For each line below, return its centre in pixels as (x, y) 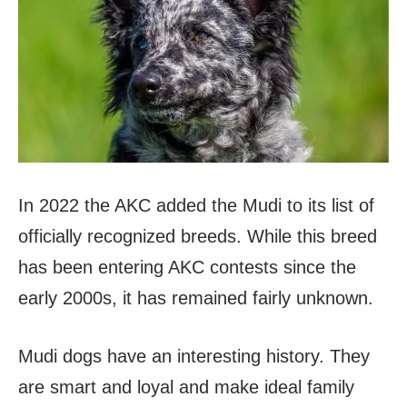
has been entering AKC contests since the (187, 268)
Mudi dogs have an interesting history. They (194, 357)
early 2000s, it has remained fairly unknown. (196, 298)
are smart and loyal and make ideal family (186, 387)
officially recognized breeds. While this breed (198, 237)
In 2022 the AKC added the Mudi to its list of (196, 206)
